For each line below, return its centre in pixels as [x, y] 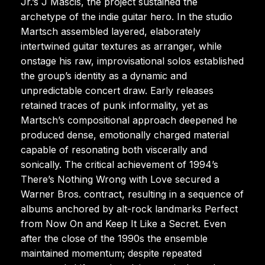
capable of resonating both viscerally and [114, 149]
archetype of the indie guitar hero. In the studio [127, 16]
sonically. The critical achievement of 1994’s [119, 164]
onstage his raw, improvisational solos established [132, 61]
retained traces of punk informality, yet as [114, 105]
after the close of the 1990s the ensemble [114, 238]
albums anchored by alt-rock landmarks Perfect [129, 209]
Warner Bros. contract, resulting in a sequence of [132, 194]
